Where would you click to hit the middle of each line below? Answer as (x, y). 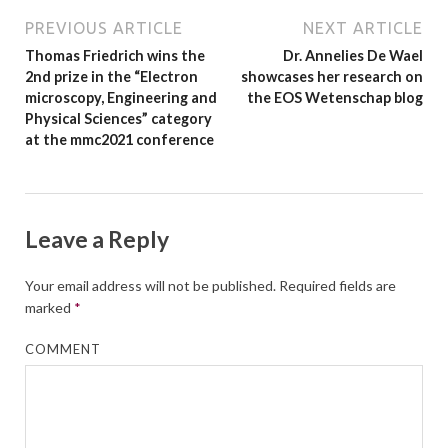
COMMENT (63, 348)
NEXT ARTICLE (363, 28)
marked (49, 307)
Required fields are (336, 285)
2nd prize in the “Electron (111, 77)
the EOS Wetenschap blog (335, 98)
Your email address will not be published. (150, 285)
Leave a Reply (97, 239)
